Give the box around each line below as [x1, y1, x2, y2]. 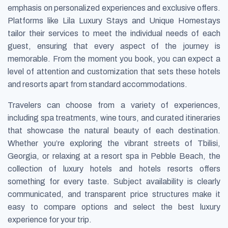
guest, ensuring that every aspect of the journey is [8, 42, 220, 51]
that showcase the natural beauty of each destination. [8, 126, 220, 135]
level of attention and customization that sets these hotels [8, 67, 220, 76]
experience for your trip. [8, 215, 92, 224]
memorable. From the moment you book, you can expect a [8, 54, 220, 64]
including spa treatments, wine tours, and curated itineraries [8, 113, 220, 123]
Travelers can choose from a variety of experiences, [8, 101, 220, 110]
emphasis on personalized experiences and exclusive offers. [8, 4, 220, 13]
